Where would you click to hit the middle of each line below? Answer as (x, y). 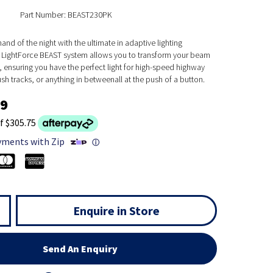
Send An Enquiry (80, 249)
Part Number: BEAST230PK (66, 15)
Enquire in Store (116, 211)
